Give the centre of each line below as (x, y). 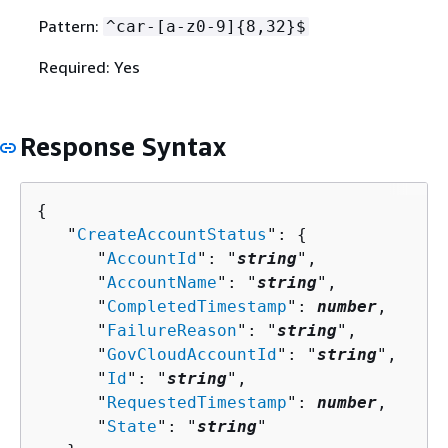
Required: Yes (89, 67)
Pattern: (70, 26)
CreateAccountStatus (172, 234)
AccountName (162, 282)
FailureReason (172, 330)
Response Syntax (123, 147)
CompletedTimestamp (197, 306)
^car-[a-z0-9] (170, 27)
